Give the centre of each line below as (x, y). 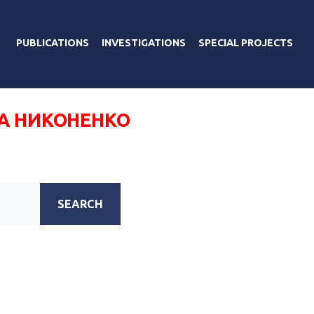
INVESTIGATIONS (144, 42)
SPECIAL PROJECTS (246, 42)
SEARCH (81, 204)
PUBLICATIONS (53, 42)
